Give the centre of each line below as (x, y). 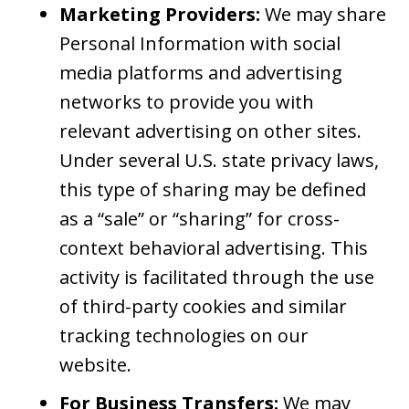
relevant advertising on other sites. (210, 131)
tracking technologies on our (184, 336)
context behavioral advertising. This (214, 248)
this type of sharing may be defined (213, 190)
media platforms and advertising (201, 73)
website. (98, 365)
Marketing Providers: (160, 15)
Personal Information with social (200, 44)
